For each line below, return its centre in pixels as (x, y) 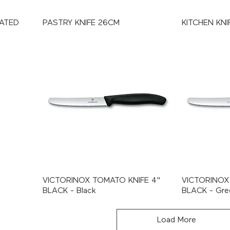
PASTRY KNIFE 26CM (81, 23)
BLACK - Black (69, 191)
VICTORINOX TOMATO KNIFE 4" (101, 180)
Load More (176, 220)
